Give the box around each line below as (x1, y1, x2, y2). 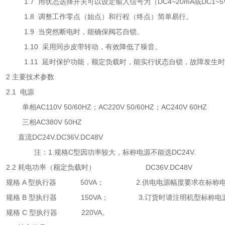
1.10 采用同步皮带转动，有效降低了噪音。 (6, 43, 162, 51)
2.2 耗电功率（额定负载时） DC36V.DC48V (6, 163, 192, 171)
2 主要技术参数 (6, 73, 54, 81)
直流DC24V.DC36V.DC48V (6, 133, 103, 141)
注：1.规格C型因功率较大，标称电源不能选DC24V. (6, 148, 196, 156)
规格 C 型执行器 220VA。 (6, 208, 109, 216)
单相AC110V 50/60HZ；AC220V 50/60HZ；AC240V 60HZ (6, 103, 207, 111)
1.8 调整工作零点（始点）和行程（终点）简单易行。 (6, 13, 193, 21)
